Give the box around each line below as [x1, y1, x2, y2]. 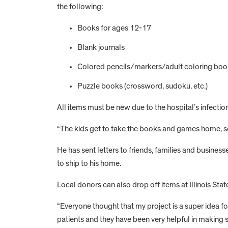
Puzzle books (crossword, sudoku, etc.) [77, 81, 209, 90]
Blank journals [77, 43, 126, 51]
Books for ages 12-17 [77, 23, 151, 32]
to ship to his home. [57, 159, 121, 167]
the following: [57, 2, 106, 11]
